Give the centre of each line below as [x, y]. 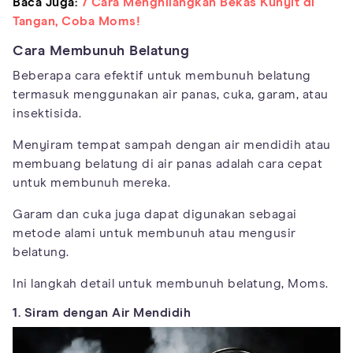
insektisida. [47, 113]
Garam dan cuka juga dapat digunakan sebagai [155, 214]
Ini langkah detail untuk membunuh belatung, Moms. [171, 283]
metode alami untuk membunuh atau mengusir [154, 233]
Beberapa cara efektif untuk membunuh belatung [162, 75]
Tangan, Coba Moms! [76, 21]
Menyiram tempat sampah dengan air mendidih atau [172, 145]
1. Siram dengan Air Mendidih [102, 312]
